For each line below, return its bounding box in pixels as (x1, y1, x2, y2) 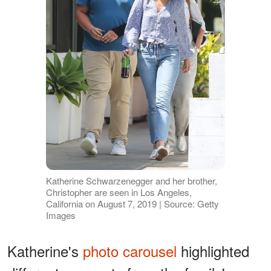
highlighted (177, 240, 249, 262)
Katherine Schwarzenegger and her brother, (45, 174, 217, 188)
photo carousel (83, 240, 177, 262)
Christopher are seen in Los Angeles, (45, 186, 192, 199)
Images (45, 209, 76, 222)
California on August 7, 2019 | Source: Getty (45, 197, 219, 211)
